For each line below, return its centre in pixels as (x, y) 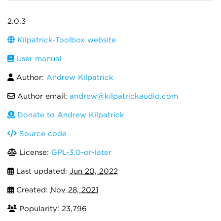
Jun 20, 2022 (94, 171)
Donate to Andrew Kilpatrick (70, 115)
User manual (38, 59)
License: (34, 152)
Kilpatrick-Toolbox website (65, 40)
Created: (32, 190)
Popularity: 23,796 (52, 209)
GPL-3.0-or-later (81, 152)
